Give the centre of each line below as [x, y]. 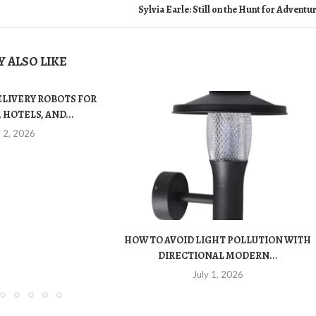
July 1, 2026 [218, 275]
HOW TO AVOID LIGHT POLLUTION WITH [218, 241]
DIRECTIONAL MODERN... [218, 256]
